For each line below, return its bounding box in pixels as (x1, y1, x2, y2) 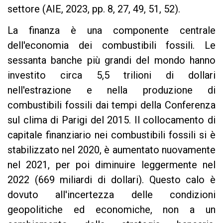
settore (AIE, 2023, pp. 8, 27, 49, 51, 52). (7, 3, 180, 15)
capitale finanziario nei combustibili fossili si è (7, 129, 216, 141)
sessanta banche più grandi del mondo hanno (7, 54, 216, 67)
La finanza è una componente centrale (7, 24, 216, 37)
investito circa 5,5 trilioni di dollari (7, 69, 216, 82)
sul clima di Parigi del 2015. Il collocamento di (7, 114, 216, 126)
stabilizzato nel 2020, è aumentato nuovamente (7, 144, 216, 156)
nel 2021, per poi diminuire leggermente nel (7, 159, 216, 171)
